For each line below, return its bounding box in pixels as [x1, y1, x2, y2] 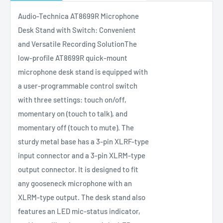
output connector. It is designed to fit [18, 165, 138, 174]
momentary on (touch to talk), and [18, 109, 127, 118]
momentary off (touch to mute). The [18, 123, 134, 132]
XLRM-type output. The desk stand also [18, 193, 145, 202]
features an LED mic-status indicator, [18, 207, 140, 216]
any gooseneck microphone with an [18, 179, 132, 188]
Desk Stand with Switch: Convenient [18, 25, 136, 35]
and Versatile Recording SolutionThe [18, 39, 137, 49]
